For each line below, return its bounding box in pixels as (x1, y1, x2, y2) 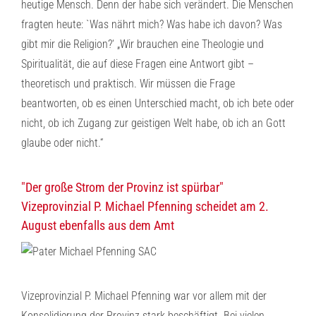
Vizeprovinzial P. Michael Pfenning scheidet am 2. (21, 199, 269, 214)
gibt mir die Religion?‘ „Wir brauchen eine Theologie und (21, 37, 264, 51)
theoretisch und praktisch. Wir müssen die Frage (21, 77, 235, 90)
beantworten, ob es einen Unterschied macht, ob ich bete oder (21, 97, 294, 110)
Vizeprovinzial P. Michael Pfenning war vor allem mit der (21, 289, 267, 303)
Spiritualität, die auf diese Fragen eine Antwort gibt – (21, 57, 254, 71)
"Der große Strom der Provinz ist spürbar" (21, 180, 224, 195)
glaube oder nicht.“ (21, 136, 103, 150)
